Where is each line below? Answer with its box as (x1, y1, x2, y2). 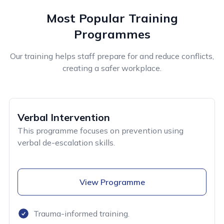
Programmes (73, 26, 150, 41)
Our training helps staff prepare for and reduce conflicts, (10, 50, 214, 61)
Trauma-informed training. (33, 208, 129, 218)
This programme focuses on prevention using (17, 125, 183, 135)
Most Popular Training (46, 10, 178, 25)
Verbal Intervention (17, 110, 110, 123)
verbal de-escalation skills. (17, 137, 115, 147)
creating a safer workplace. (62, 62, 161, 73)
